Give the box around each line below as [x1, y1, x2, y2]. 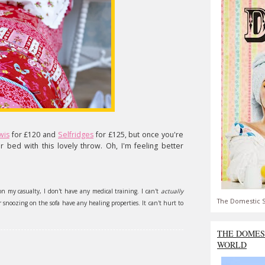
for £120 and [9, 130, 59, 140]
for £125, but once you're [93, 130, 184, 140]
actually [161, 187, 183, 195]
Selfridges [58, 130, 94, 140]
